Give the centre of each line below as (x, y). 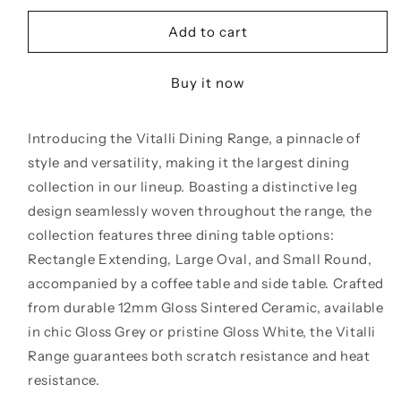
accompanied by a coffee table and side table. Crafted (206, 283)
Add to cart (208, 31)
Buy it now (208, 83)
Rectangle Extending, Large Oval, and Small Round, (200, 259)
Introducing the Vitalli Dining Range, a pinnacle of (194, 138)
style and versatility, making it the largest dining (189, 162)
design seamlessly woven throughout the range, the (200, 211)
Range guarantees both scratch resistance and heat (199, 356)
